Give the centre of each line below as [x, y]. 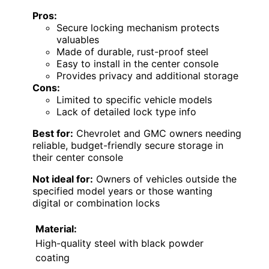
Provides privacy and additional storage [147, 76]
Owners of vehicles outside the [165, 179]
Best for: [53, 134]
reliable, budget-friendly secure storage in [128, 146]
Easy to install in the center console [138, 64]
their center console [78, 158]
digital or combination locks [96, 203]
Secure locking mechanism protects [138, 28]
